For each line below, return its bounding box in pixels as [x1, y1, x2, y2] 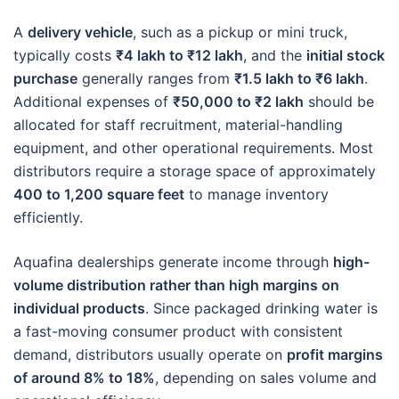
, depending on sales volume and [155, 368, 377, 387]
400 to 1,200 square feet [13, 184, 184, 203]
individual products [13, 298, 145, 317]
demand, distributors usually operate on [13, 345, 287, 363]
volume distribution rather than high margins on [13, 275, 339, 294]
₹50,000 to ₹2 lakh [173, 92, 304, 110]
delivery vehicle [28, 22, 133, 41]
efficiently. [13, 208, 83, 226]
